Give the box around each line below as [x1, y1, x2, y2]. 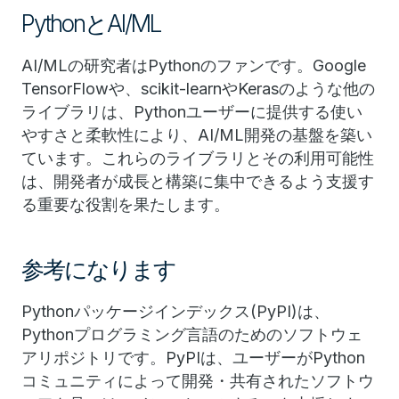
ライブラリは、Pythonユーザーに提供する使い [21, 102, 362, 121]
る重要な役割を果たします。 [21, 195, 230, 214]
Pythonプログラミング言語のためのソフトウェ [21, 325, 362, 344]
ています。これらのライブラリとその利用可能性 [21, 149, 374, 167]
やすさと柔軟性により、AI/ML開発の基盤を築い [21, 126, 372, 144]
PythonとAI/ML [21, 10, 160, 37]
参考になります [21, 256, 175, 283]
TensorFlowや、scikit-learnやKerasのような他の [21, 79, 375, 98]
